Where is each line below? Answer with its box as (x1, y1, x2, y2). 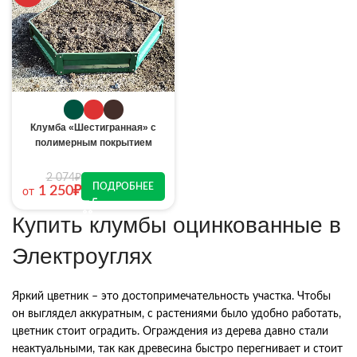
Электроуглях (12, 244, 152, 269)
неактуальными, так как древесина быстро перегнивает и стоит (12, 343, 343, 355)
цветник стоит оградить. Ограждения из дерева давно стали (12, 326, 328, 337)
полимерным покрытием (34, 137, 152, 148)
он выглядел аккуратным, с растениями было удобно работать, (12, 308, 341, 320)
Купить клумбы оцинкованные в (12, 213, 341, 237)
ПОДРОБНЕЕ (92, 181, 154, 191)
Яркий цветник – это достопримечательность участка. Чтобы (12, 291, 331, 302)
